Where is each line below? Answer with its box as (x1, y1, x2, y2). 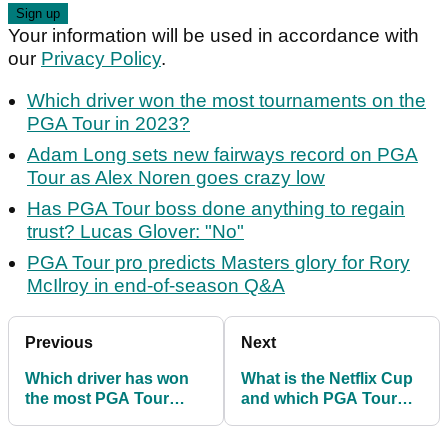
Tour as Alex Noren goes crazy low (27, 167, 325, 189)
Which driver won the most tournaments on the (27, 90, 426, 112)
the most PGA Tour (25, 390, 169, 408)
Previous (25, 334, 93, 352)
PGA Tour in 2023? (27, 113, 190, 135)
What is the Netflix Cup (241, 370, 413, 388)
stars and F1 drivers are (241, 410, 420, 428)
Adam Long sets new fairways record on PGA (27, 144, 418, 166)
